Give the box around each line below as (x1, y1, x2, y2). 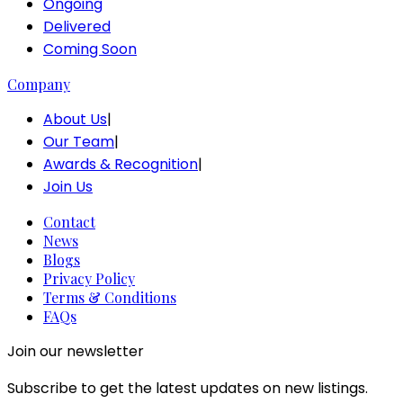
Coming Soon (43, 38, 137, 59)
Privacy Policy (43, 268, 135, 288)
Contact (43, 211, 95, 231)
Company (7, 74, 70, 94)
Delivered (43, 15, 111, 37)
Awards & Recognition (43, 153, 198, 175)
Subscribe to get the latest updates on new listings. (7, 377, 368, 399)
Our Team (43, 130, 114, 152)
